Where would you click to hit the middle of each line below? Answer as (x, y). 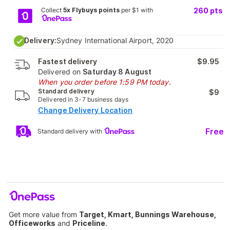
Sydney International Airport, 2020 (115, 40)
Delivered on (61, 72)
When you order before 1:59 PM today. (104, 82)
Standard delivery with (71, 131)
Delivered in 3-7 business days (83, 99)
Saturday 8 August (117, 72)
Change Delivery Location (85, 110)
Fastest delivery (68, 61)
